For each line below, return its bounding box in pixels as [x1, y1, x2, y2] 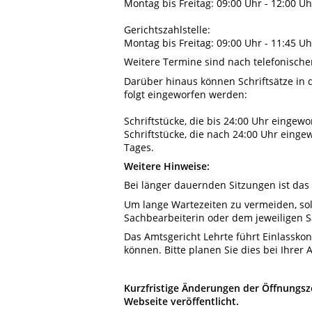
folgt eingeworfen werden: [124, 87, 247, 101]
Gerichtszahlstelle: [124, 22, 210, 36]
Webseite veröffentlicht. [124, 294, 239, 308]
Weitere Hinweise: [124, 159, 210, 173]
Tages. [124, 140, 154, 154]
